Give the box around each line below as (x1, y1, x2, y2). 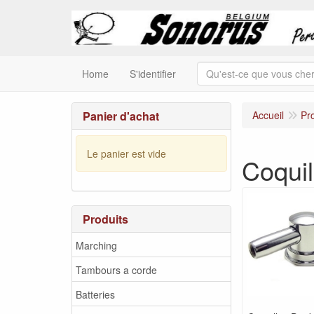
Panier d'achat (83, 108, 159, 124)
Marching (76, 238, 117, 252)
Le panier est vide (87, 146, 166, 161)
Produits (83, 211, 128, 227)
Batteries (76, 287, 115, 301)
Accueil (252, 108, 284, 122)
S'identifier (130, 67, 176, 81)
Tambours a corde (76, 262, 157, 277)
